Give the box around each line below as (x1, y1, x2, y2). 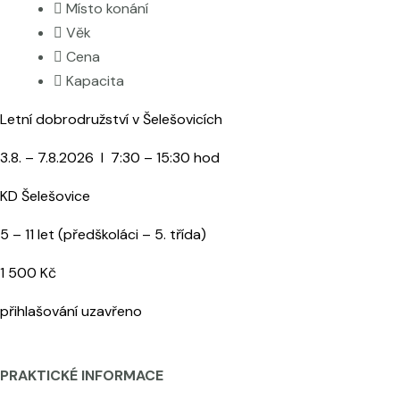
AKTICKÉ (18, 365, 78, 385)
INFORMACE (78, 365, 163, 385)
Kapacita (66, 71, 124, 91)
